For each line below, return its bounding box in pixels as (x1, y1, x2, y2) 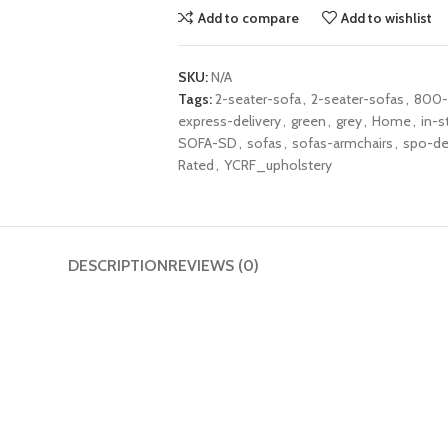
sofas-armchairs (291, 134, 393, 152)
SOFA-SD (177, 134, 237, 152)
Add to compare (197, 8, 299, 27)
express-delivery (177, 112, 281, 130)
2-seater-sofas (310, 90, 404, 108)
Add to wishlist (341, 8, 433, 27)
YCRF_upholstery (223, 156, 332, 174)
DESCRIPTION (67, 256, 168, 275)
